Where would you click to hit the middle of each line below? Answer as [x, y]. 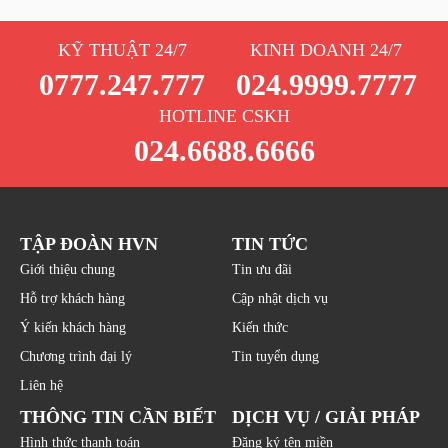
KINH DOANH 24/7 [326, 50]
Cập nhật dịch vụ [279, 299]
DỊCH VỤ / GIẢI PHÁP [325, 417]
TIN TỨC [269, 244]
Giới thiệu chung [67, 270]
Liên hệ [41, 386]
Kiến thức [259, 328]
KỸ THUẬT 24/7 [122, 50]
